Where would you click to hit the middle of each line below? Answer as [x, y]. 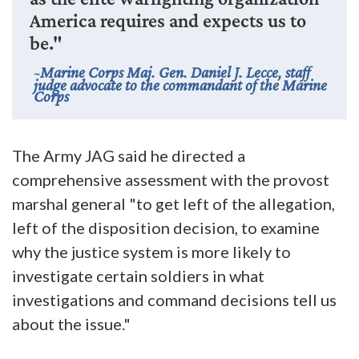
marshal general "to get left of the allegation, [173, 203]
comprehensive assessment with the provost [171, 179]
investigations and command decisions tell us [174, 299]
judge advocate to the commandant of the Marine [180, 85]
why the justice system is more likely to [151, 251]
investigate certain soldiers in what [138, 275]
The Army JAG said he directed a [129, 155]
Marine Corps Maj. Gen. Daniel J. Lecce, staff [175, 72]
